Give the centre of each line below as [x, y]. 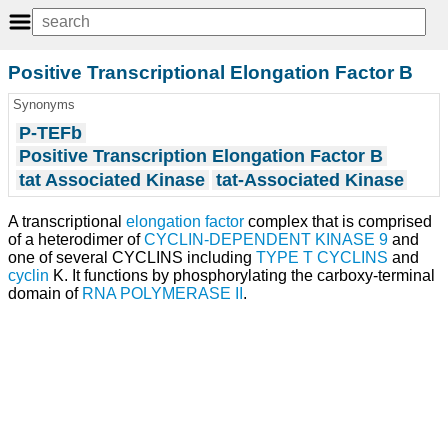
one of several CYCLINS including [132, 258]
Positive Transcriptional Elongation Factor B [210, 72]
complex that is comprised [338, 222]
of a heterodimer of [76, 240]
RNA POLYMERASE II [162, 294]
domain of [45, 294]
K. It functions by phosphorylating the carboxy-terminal [242, 276]
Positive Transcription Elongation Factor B [201, 156]
